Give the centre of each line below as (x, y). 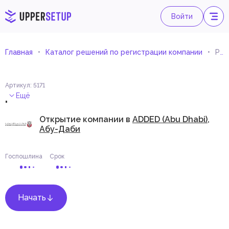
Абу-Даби (60, 129)
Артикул (18, 85)
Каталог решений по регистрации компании (124, 52)
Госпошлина (24, 156)
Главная (19, 52)
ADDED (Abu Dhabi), (171, 119)
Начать (32, 197)
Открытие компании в (86, 119)
